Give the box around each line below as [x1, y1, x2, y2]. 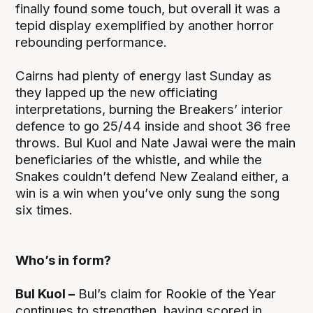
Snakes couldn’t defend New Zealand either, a [15, 168, 289, 184]
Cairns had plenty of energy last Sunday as [15, 67, 272, 84]
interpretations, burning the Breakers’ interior [15, 101, 284, 117]
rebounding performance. [15, 34, 168, 50]
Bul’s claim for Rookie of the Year [75, 285, 277, 302]
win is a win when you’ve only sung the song [15, 184, 280, 201]
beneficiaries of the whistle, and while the [15, 151, 263, 168]
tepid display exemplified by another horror [15, 17, 275, 34]
